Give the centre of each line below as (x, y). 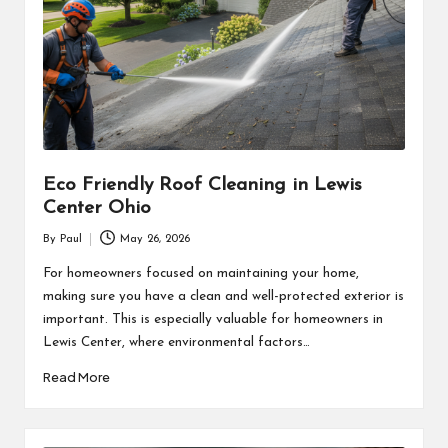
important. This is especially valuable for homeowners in (212, 320)
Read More (76, 377)
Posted (58, 248)
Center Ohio (96, 208)
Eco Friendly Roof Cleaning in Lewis (202, 185)
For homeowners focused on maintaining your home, (200, 274)
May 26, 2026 (155, 239)
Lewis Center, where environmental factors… (176, 343)
